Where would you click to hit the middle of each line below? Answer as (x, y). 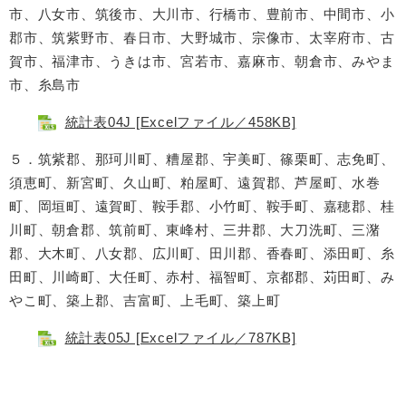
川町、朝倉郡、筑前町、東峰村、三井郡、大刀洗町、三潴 (195, 230)
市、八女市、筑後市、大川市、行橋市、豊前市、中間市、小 (202, 14)
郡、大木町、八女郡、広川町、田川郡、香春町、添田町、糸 (202, 253)
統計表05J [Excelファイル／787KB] (180, 338)
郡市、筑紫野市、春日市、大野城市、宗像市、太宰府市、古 (202, 38)
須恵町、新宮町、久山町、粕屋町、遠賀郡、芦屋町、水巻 (195, 183)
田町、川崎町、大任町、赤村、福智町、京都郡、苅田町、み (202, 277)
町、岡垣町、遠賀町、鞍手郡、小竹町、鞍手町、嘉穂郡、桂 (202, 206)
